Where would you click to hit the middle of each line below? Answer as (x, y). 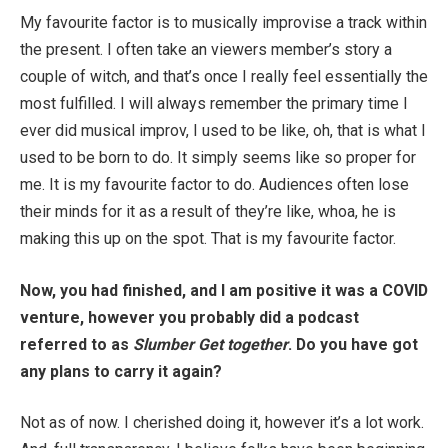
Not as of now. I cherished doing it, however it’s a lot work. (222, 423)
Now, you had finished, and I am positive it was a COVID (224, 290)
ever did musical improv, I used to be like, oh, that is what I (223, 131)
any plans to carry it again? (121, 371)
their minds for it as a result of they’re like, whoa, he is (208, 212)
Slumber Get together (210, 344)
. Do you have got (353, 344)
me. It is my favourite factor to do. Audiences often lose (214, 185)
